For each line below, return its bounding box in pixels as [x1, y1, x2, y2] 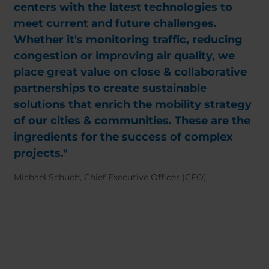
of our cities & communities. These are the [14, 114, 250, 127]
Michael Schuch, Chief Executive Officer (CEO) [14, 172, 207, 183]
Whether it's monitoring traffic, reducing [14, 33, 243, 46]
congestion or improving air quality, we [14, 49, 235, 62]
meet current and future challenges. [14, 17, 217, 30]
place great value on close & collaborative [14, 65, 247, 79]
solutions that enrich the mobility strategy [14, 98, 252, 111]
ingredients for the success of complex [14, 130, 233, 144]
